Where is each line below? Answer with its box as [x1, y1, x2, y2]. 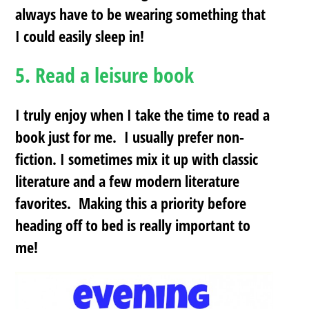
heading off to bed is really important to [15, 214, 251, 235]
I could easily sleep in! [15, 25, 145, 46]
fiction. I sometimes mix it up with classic [15, 148, 259, 169]
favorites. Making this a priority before [15, 192, 247, 213]
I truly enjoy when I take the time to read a [15, 103, 270, 125]
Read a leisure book [35, 60, 195, 89]
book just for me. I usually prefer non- [15, 126, 245, 147]
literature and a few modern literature [15, 170, 240, 191]
